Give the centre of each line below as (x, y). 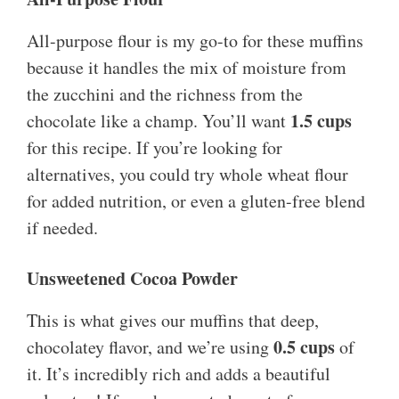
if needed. (62, 228)
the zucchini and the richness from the (165, 94)
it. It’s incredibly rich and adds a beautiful (179, 374)
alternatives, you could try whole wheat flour (187, 175)
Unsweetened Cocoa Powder (132, 279)
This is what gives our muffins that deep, (173, 321)
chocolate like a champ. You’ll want (159, 121)
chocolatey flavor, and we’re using (150, 347)
